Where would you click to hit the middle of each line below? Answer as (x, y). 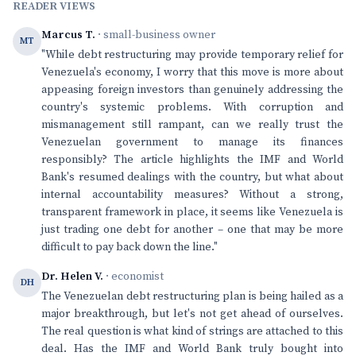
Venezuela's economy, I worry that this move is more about (192, 72)
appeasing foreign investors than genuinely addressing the (192, 90)
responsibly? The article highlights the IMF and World (192, 160)
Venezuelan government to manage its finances (192, 142)
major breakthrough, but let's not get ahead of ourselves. (192, 314)
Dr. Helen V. (72, 277)
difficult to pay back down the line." (130, 247)
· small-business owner (155, 35)
